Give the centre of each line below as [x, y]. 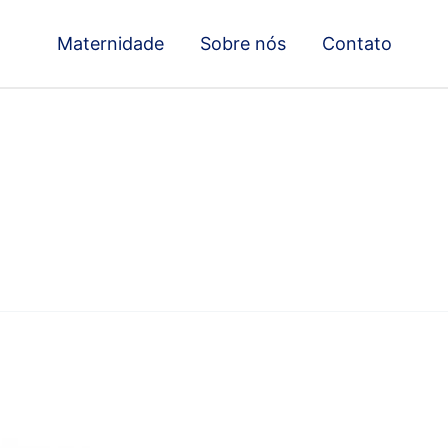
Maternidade [110, 43]
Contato [356, 43]
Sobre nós [242, 43]
